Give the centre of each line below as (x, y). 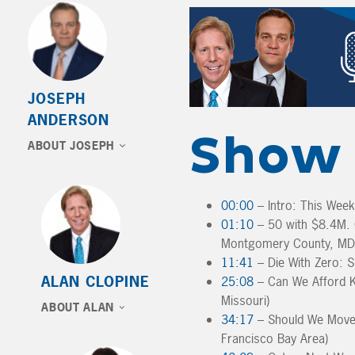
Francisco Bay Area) (275, 338)
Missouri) (245, 300)
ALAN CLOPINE (95, 282)
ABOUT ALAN (78, 307)
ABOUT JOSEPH (71, 146)
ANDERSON (69, 120)
